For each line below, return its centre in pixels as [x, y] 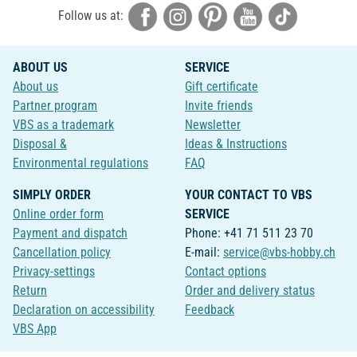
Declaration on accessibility [84, 310]
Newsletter [212, 125]
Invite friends [218, 106]
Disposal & [40, 144]
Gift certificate [221, 87]
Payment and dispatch [70, 233]
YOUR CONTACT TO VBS [248, 195]
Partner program [55, 106]
